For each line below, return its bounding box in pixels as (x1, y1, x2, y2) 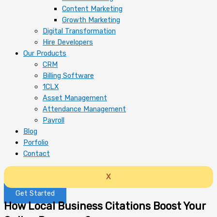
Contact (23, 149, 50, 158)
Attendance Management (43, 104, 126, 113)
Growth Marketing (62, 15, 120, 24)
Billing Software (43, 71, 94, 80)
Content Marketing (62, 4, 123, 13)
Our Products (23, 48, 66, 58)
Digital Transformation (43, 26, 116, 35)
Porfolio (23, 138, 48, 147)
